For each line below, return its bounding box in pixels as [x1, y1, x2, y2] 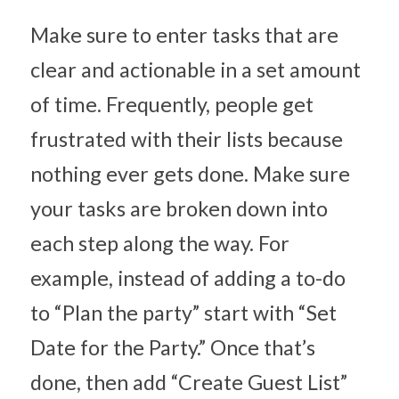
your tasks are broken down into [30, 196, 328, 221]
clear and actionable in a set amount [30, 57, 361, 82]
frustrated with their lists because [30, 126, 343, 151]
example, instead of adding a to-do [30, 265, 346, 290]
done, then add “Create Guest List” [30, 370, 347, 395]
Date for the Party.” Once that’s [30, 335, 315, 360]
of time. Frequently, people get [30, 92, 313, 117]
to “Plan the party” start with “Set [30, 300, 337, 325]
